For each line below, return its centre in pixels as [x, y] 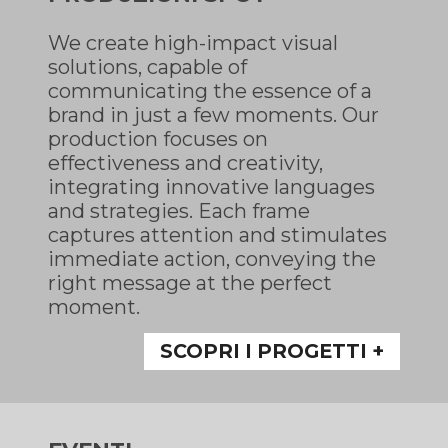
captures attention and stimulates [217, 234]
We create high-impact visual [193, 42]
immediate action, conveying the [212, 258]
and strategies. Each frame [179, 210]
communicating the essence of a [210, 90]
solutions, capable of [147, 66]
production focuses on [158, 138]
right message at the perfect [190, 282]
